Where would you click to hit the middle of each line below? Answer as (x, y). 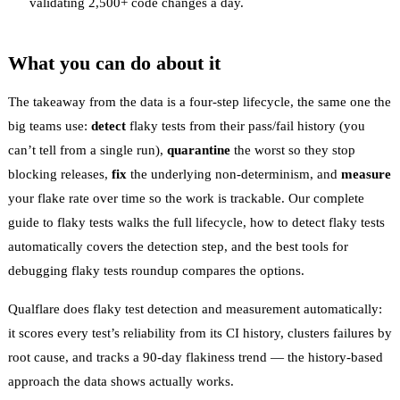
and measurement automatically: (290, 308)
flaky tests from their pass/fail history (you (246, 125)
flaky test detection (146, 308)
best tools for (312, 246)
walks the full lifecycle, (182, 222)
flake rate (63, 198)
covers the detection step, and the (179, 246)
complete (339, 198)
